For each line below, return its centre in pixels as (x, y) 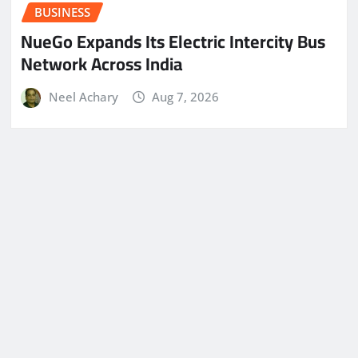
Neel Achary (83, 97)
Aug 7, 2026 (186, 97)
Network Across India (102, 64)
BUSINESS (62, 12)
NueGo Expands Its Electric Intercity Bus (173, 42)
